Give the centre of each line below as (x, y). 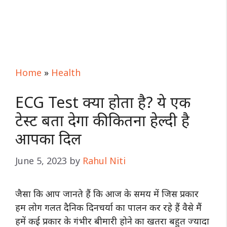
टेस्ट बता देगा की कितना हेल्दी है (102, 120)
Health (66, 72)
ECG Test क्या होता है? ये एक (103, 102)
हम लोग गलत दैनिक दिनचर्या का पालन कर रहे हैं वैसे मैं (108, 207)
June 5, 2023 (41, 161)
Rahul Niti (104, 161)
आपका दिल (48, 139)
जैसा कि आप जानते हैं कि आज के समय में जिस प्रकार (107, 194)
